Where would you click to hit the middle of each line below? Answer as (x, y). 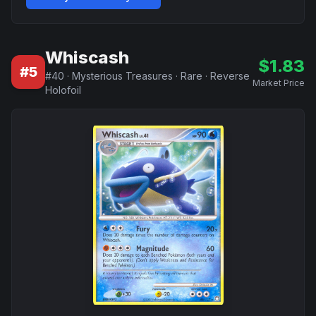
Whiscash (87, 57)
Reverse (230, 76)
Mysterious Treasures (122, 76)
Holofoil (63, 90)
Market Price (279, 83)
